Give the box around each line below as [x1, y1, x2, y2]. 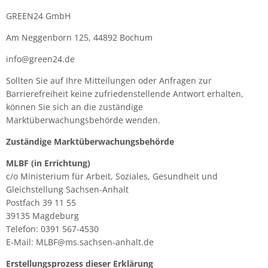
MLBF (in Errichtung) [6, 157, 90, 169]
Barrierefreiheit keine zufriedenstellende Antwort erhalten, [6, 88, 243, 99]
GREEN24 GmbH [6, 10, 71, 22]
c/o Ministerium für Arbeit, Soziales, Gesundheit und [6, 170, 218, 182]
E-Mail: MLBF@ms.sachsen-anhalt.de [6, 236, 154, 248]
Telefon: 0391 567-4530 [6, 223, 99, 234]
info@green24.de [6, 53, 75, 65]
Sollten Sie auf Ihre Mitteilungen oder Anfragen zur [6, 75, 212, 86]
